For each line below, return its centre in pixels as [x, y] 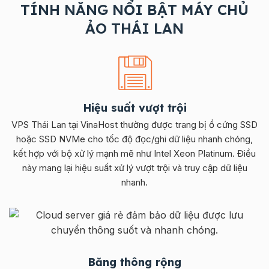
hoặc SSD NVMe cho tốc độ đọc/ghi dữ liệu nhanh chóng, [134, 139]
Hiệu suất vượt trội [134, 107]
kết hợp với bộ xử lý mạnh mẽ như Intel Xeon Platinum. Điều [134, 153]
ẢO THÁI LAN [134, 28]
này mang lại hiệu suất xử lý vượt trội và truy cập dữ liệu [134, 168]
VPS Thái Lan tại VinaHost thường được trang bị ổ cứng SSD [134, 124]
